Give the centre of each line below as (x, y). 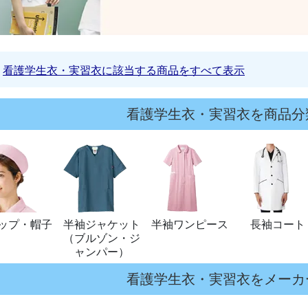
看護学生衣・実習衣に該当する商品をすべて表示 (124, 70)
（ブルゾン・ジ (102, 238)
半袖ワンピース (190, 224)
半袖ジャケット (102, 224)
